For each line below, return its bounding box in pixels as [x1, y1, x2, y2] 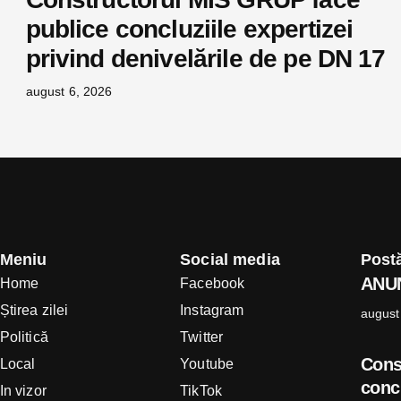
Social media [180, 251, 280, 269]
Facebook [180, 276, 245, 292]
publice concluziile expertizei [25, 15, 354, 44]
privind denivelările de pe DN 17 [25, 45, 386, 73]
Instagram [180, 303, 244, 319]
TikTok [180, 383, 223, 399]
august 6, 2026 [25, 84, 113, 99]
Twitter [180, 329, 224, 346]
